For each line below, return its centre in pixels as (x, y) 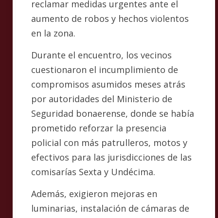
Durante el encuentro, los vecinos (101, 55)
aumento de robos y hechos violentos (110, 18)
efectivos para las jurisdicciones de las (111, 157)
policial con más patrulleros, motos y (109, 142)
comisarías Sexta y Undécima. (93, 172)
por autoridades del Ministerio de (102, 99)
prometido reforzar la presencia (99, 128)
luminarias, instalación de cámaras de (110, 208)
